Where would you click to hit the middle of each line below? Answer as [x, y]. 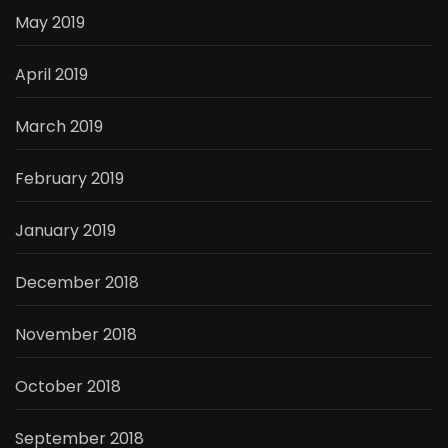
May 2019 [50, 22]
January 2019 [65, 230]
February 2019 [69, 178]
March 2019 [59, 126]
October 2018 [68, 386]
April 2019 [51, 74]
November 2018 [76, 334]
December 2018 [77, 282]
